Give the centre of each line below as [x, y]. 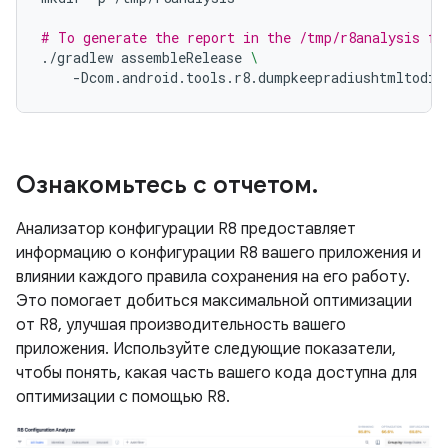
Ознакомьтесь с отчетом [164, 185]
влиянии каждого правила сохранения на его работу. [213, 277]
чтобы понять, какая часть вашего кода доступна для [216, 373]
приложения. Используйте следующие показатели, [206, 349]
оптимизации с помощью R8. [123, 397]
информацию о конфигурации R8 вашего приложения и [218, 253]
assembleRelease [181, 57]
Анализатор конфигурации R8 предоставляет [186, 229]
